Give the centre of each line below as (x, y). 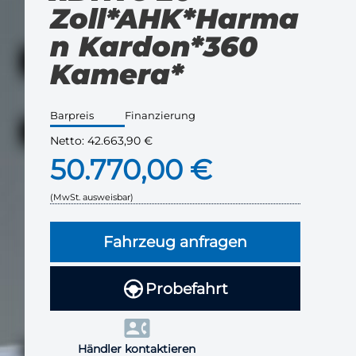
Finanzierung (160, 115)
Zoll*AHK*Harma (175, 19)
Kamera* (117, 75)
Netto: (69, 140)
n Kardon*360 (154, 47)
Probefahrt (187, 289)
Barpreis (72, 115)
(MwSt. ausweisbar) (92, 197)
